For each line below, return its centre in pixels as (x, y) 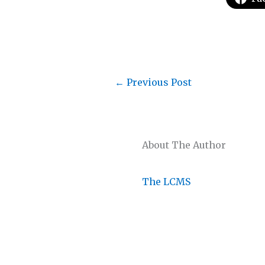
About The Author (184, 145)
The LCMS (166, 181)
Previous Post (158, 82)
